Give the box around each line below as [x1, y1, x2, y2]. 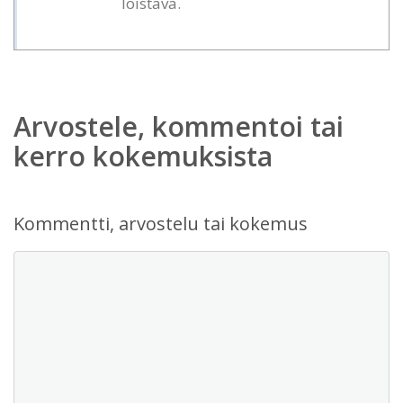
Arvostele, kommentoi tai [13, 108, 344, 145]
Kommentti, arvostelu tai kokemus [13, 211, 308, 236]
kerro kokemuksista [13, 138, 273, 175]
